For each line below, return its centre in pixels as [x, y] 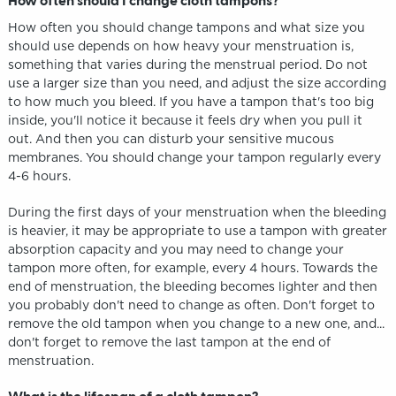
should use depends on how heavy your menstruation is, [180, 46]
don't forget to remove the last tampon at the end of [169, 342]
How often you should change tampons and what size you [186, 27]
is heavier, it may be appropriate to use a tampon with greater [197, 230]
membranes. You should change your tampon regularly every [194, 157]
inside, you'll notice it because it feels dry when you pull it [185, 120]
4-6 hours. [39, 175]
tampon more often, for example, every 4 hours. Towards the [192, 267]
